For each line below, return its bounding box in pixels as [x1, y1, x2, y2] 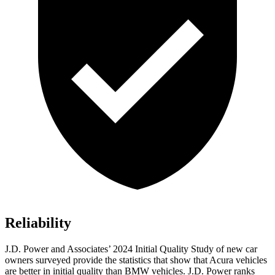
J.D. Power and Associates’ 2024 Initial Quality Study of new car [5, 244, 257, 255]
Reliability [5, 215, 71, 231]
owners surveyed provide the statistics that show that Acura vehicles [5, 255, 267, 266]
